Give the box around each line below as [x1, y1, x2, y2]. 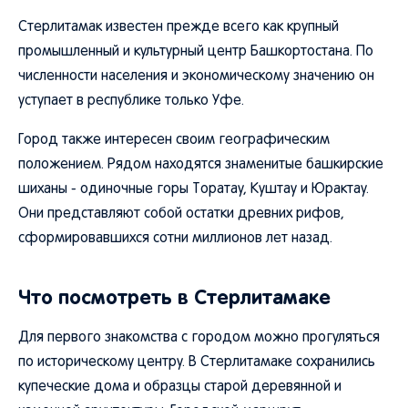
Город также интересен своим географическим [18, 134, 330, 147]
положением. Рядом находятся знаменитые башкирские [18, 158, 383, 171]
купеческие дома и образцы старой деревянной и [18, 381, 342, 393]
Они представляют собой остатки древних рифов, [18, 208, 344, 220]
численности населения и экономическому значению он [18, 70, 374, 83]
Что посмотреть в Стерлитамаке [18, 286, 331, 309]
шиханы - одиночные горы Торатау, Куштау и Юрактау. [18, 183, 369, 196]
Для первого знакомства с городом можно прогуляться [18, 331, 380, 344]
